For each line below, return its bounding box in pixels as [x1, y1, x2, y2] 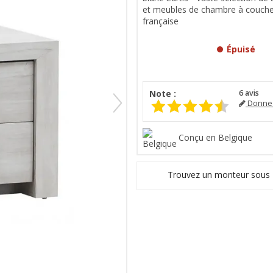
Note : [149, 87, 176, 99]
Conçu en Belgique [179, 131, 252, 143]
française [143, 15, 179, 27]
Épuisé [227, 43, 256, 55]
